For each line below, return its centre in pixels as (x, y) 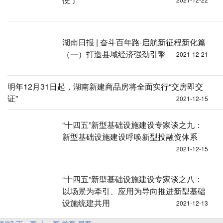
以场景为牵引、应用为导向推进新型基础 (134, 191)
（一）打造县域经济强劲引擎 (114, 54)
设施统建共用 (86, 203)
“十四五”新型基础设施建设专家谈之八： (132, 179)
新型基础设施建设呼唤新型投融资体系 (130, 137)
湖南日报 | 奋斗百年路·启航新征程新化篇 (134, 42)
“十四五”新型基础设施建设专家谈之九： (132, 125)
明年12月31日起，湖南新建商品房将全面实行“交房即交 (105, 86)
